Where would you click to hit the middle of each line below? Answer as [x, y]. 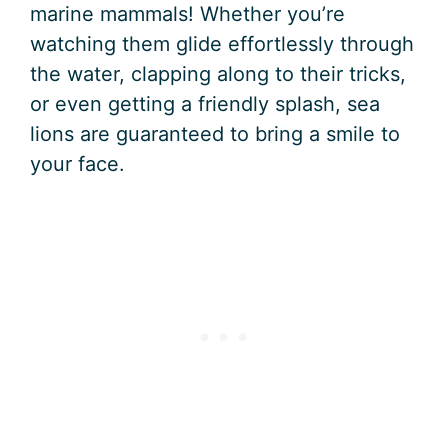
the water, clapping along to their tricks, [218, 73]
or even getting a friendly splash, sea [205, 103]
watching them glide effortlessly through [222, 43]
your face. [77, 163]
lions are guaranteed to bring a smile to [215, 133]
